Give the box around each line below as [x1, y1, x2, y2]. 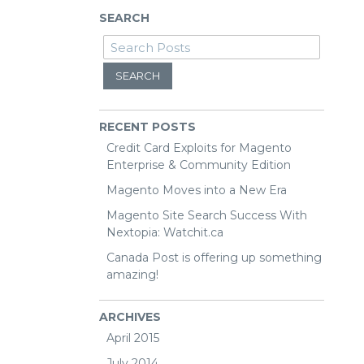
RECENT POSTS [99, 119, 196, 134]
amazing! [106, 267, 158, 282]
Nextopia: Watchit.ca [106, 225, 223, 240]
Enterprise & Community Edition [106, 158, 291, 172]
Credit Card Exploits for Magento [106, 141, 292, 155]
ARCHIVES [99, 310, 161, 324]
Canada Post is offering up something [106, 250, 322, 265]
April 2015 [106, 331, 159, 345]
